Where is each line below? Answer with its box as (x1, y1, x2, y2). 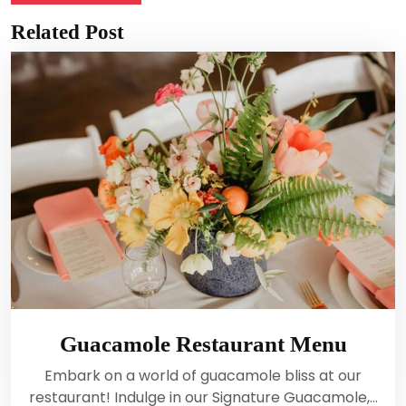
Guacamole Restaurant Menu (59, 331, 347, 356)
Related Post (11, 20, 124, 44)
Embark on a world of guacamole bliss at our (44, 364, 362, 386)
